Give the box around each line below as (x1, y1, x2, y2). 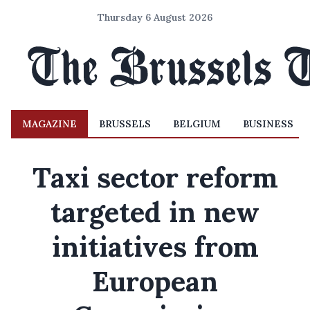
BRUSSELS (99, 118, 151, 130)
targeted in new (51, 194, 259, 230)
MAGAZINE (22, 118, 77, 130)
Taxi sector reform (32, 160, 278, 195)
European (92, 264, 218, 299)
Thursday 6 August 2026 (98, 11, 212, 24)
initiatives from (51, 229, 259, 264)
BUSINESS (243, 118, 293, 130)
